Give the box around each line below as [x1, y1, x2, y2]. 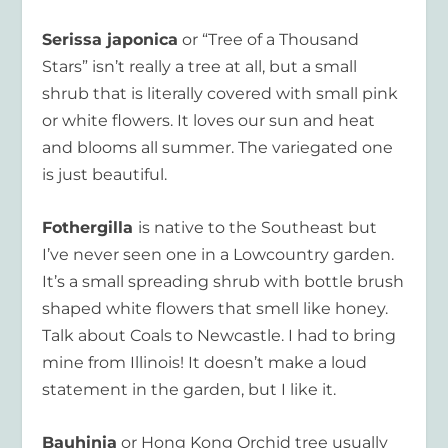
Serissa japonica [42, 30, 179, 50]
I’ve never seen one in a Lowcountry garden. [42, 244, 395, 264]
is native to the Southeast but [138, 217, 378, 237]
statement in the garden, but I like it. [42, 379, 337, 399]
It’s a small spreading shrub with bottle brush [42, 271, 405, 291]
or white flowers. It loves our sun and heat [42, 111, 376, 131]
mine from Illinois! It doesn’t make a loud [42, 352, 368, 372]
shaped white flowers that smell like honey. [42, 298, 389, 318]
